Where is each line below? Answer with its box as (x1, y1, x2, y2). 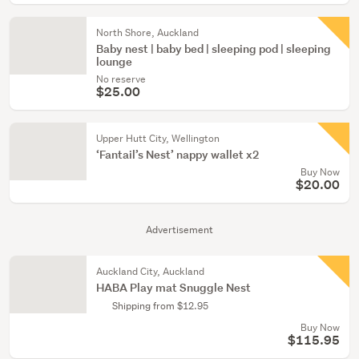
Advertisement (146, 223, 213, 236)
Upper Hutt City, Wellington (96, 131, 220, 145)
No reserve (96, 72, 146, 86)
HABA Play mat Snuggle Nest (96, 280, 251, 295)
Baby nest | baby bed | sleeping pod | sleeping (96, 41, 331, 56)
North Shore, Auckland (96, 26, 199, 39)
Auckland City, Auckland (96, 264, 204, 278)
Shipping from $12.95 (112, 299, 208, 313)
